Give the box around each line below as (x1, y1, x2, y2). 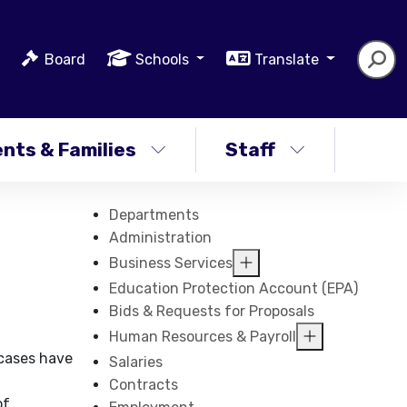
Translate (254, 50, 323, 68)
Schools (134, 50, 193, 68)
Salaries (109, 353, 164, 371)
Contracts (109, 376, 179, 393)
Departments (109, 206, 200, 223)
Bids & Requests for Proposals (109, 303, 315, 320)
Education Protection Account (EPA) (109, 280, 359, 297)
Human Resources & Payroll (109, 328, 297, 345)
